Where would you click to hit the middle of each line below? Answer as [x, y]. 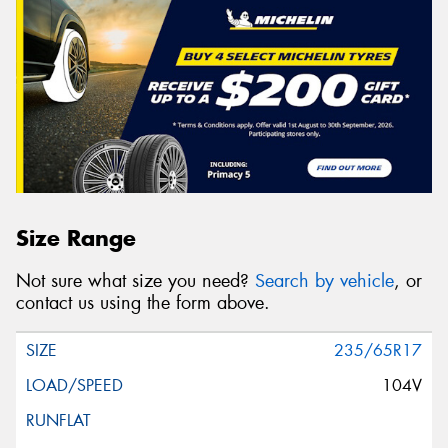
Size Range [76, 237]
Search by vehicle [324, 280]
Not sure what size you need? [135, 280]
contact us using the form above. [143, 302]
